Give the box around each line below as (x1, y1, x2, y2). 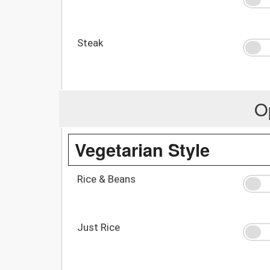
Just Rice (77, 221, 120, 233)
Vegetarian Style (75, 136, 210, 162)
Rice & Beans (77, 172, 136, 185)
